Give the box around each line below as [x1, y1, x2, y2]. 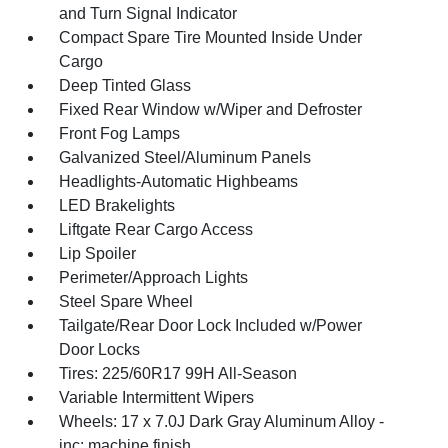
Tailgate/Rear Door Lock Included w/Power [59, 316, 363, 334]
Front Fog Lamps [59, 124, 181, 142]
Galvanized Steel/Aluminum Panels [59, 148, 312, 166]
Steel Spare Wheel [59, 292, 194, 310]
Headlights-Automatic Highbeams [59, 172, 299, 190]
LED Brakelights [59, 196, 176, 214]
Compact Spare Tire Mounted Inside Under [59, 28, 363, 46]
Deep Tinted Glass [59, 76, 192, 94]
